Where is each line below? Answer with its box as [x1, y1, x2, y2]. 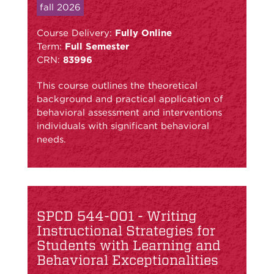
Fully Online [115, 27, 172, 39]
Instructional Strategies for [37, 222, 215, 239]
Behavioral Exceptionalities [37, 251, 218, 268]
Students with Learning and [37, 237, 221, 253]
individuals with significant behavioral [37, 120, 209, 131]
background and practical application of [37, 93, 223, 105]
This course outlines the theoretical [37, 80, 198, 91]
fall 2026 [40, 1, 81, 13]
